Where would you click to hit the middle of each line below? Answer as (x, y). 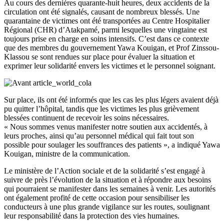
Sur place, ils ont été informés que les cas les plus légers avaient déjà (111, 99)
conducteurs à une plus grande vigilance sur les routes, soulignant (107, 206)
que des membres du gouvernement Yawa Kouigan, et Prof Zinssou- (111, 47)
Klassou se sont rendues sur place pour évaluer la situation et (99, 56)
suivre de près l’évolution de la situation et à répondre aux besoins (107, 179)
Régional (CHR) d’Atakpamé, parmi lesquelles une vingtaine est (105, 29)
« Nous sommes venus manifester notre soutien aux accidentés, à (106, 126)
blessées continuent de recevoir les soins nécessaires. (86, 117)
